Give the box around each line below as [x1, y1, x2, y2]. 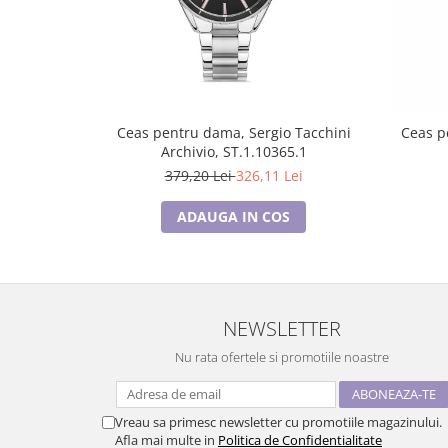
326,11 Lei [235, 166, 303, 185]
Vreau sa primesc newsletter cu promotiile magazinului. [115, 413, 442, 431]
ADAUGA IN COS [177, 207, 290, 226]
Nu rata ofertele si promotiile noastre [175, 348, 389, 366]
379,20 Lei [164, 166, 236, 185]
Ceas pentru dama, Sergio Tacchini [116, 123, 351, 142]
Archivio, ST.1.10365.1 [160, 142, 307, 161]
